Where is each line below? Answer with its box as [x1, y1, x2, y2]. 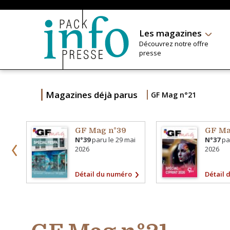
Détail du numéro [75, 169, 132, 179]
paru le [90, 135, 116, 144]
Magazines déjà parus [46, 89, 138, 101]
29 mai [116, 135, 136, 144]
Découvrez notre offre [139, 39, 208, 48]
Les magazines [139, 27, 202, 39]
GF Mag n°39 [75, 126, 127, 135]
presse [139, 48, 161, 57]
